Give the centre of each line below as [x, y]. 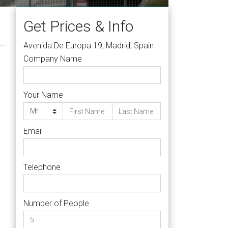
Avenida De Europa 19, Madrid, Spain [89, 46]
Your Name [43, 95]
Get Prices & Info [78, 26]
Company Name [53, 59]
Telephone [42, 167]
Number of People [56, 203]
